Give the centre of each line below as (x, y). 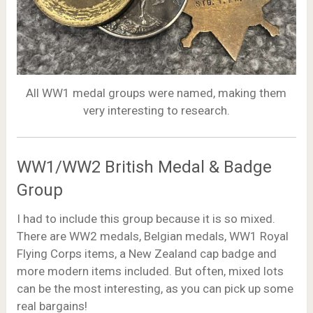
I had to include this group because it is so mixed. (146, 218)
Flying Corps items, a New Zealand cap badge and (146, 253)
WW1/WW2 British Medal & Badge (144, 167)
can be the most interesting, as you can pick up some (155, 288)
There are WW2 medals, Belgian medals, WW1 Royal (152, 236)
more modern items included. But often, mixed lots (150, 271)
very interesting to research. (156, 110)
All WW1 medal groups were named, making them (156, 93)
